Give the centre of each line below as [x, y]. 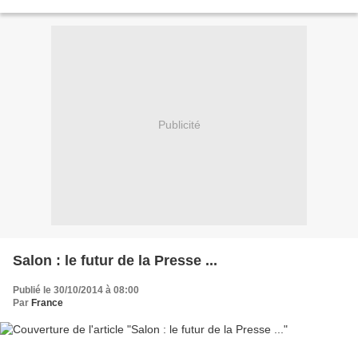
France [47, 302]
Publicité [179, 125]
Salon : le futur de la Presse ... [115, 260]
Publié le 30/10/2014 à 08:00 [76, 290]
